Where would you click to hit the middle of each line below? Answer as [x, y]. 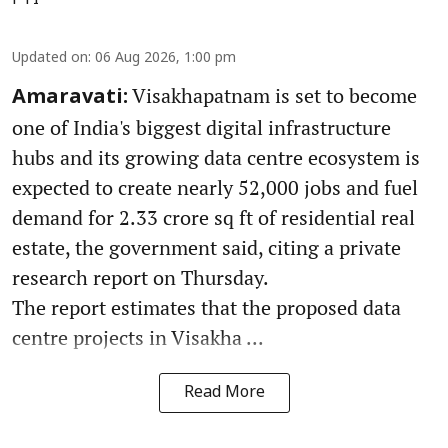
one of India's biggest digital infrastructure [201, 128]
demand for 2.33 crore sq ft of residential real [213, 218]
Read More [224, 393]
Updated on [50, 59]
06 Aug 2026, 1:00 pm [165, 59]
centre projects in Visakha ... [138, 338]
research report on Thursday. [140, 278]
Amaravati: [70, 98]
